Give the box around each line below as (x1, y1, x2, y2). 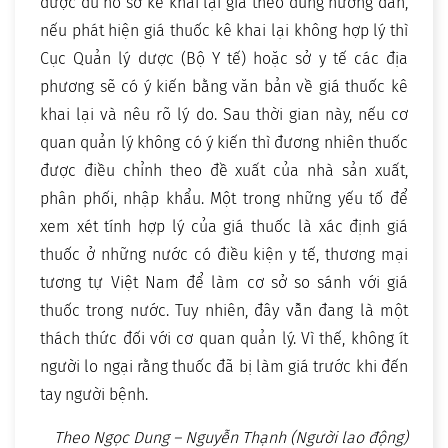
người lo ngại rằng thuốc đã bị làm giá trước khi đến (40, 357, 408, 377)
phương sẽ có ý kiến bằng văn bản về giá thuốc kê (40, 77, 408, 97)
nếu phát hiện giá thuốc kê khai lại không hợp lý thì (40, 21, 408, 41)
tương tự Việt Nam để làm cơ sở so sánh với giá (40, 273, 408, 293)
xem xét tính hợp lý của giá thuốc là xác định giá (40, 217, 408, 237)
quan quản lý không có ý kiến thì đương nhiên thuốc (40, 133, 408, 153)
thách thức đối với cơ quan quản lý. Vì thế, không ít (40, 329, 408, 349)
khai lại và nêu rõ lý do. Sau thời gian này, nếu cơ (40, 105, 408, 125)
